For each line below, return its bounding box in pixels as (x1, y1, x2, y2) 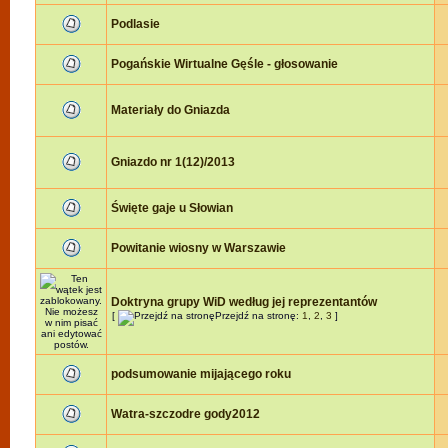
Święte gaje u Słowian (111, 201, 233, 215)
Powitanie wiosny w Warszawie (111, 241, 286, 255)
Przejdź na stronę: (215, 310, 302, 321)
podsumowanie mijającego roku (111, 367, 291, 381)
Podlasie (111, 17, 160, 31)
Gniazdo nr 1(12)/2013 (111, 155, 235, 169)
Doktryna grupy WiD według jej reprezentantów (111, 295, 377, 309)
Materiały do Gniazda (111, 103, 230, 117)
